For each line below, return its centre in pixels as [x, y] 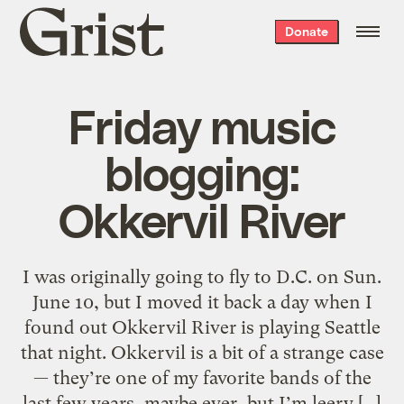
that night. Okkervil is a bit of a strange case [202, 352]
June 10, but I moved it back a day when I [202, 302]
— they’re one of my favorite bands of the [202, 377]
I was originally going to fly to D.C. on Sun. [202, 276]
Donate [306, 31]
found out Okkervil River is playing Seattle [202, 327]
